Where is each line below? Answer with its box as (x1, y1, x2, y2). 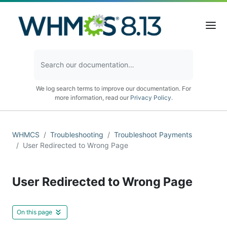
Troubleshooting (50, 130, 103, 139)
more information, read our (54, 93, 130, 101)
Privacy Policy (130, 93, 171, 101)
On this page (17, 208, 52, 216)
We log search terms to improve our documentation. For (36, 84, 191, 92)
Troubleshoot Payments (114, 130, 192, 139)
